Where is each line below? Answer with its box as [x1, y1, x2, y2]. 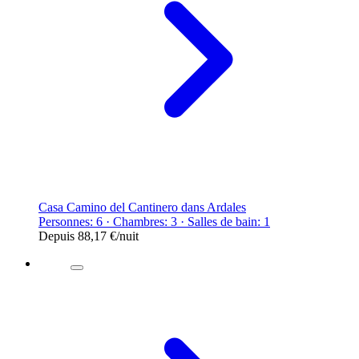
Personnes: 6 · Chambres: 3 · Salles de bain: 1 [38, 214, 270, 228]
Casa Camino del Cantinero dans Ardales [38, 200, 246, 214]
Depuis [38, 228, 78, 243]
